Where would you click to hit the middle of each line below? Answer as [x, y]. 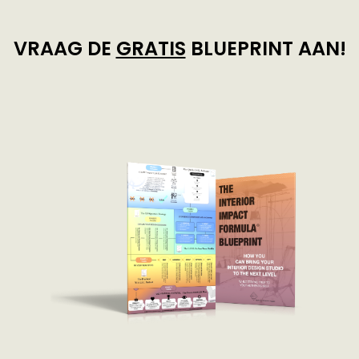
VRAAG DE [65, 48]
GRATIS [151, 48]
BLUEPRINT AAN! [266, 48]
